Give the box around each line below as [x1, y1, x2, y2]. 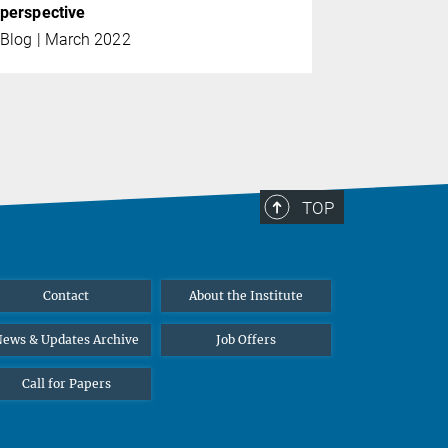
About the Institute [189, 288, 303, 304]
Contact [43, 288, 89, 304]
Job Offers [216, 332, 276, 348]
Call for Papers [21, 376, 111, 392]
